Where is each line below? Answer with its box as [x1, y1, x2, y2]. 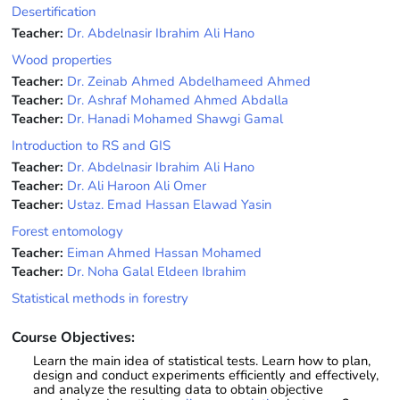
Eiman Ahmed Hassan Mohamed [67, 243, 262, 262]
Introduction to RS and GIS [12, 136, 171, 154]
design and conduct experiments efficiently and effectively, [33, 365, 379, 384]
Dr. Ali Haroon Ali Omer [67, 176, 206, 195]
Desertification [12, 2, 96, 21]
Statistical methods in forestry [12, 288, 188, 307]
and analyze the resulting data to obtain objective [33, 379, 323, 398]
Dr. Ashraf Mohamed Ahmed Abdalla [67, 90, 288, 109]
